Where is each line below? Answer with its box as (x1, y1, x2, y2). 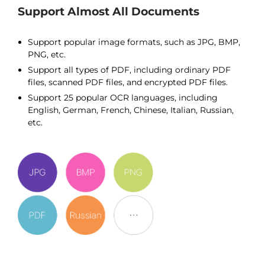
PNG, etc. (28, 49, 66, 60)
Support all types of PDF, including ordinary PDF (28, 64, 231, 75)
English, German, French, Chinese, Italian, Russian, (28, 105, 234, 115)
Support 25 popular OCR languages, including (28, 92, 218, 103)
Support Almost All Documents (18, 5, 199, 18)
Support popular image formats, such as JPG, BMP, (28, 37, 240, 47)
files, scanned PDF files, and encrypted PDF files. (28, 77, 228, 88)
